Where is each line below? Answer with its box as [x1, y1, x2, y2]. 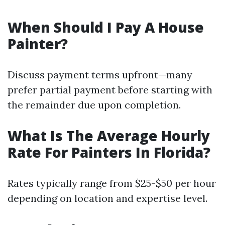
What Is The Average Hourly [8, 126, 210, 145]
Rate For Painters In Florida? [8, 143, 210, 162]
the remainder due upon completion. [8, 98, 181, 111]
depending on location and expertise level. [8, 192, 207, 204]
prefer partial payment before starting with [8, 83, 212, 96]
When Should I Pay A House [8, 18, 204, 37]
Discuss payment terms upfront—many [8, 68, 192, 81]
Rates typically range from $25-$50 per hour [8, 177, 216, 189]
